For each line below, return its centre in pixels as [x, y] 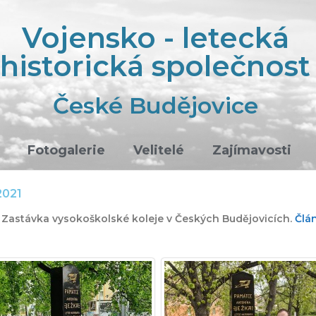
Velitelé [159, 150]
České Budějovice [155, 105]
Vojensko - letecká [155, 38]
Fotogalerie [66, 150]
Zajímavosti [252, 150]
